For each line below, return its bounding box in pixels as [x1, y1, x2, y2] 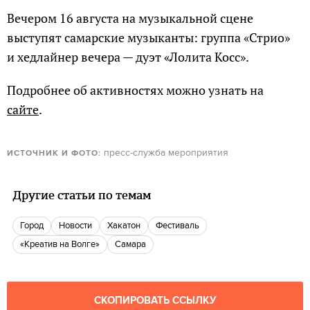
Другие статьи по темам [12, 186, 151, 203]
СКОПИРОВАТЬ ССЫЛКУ [93, 293, 217, 307]
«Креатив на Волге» [30, 238, 100, 250]
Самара [121, 238, 146, 250]
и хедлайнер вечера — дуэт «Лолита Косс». [7, 48, 249, 65]
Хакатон [113, 219, 140, 231]
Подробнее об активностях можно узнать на [7, 81, 264, 98]
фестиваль [163, 219, 199, 231]
